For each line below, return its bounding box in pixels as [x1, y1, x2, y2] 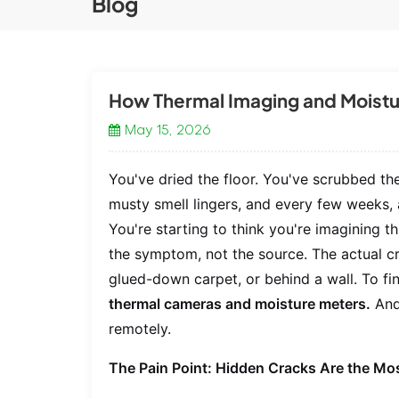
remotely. [109, 320, 172, 338]
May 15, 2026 [124, 125, 211, 138]
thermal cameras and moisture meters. [109, 295, 371, 313]
